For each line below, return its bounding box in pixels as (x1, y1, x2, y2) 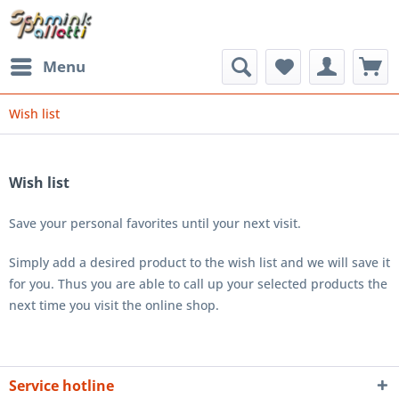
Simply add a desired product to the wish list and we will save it (9, 254, 390, 271)
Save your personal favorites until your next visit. (9, 215, 301, 232)
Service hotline (9, 376, 114, 395)
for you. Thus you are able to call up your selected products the (9, 275, 387, 292)
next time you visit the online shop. (9, 297, 219, 313)
